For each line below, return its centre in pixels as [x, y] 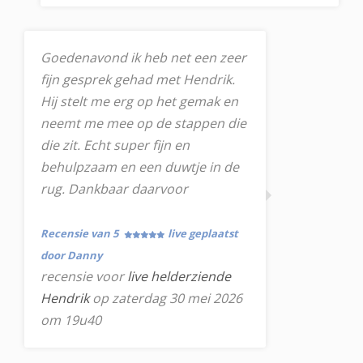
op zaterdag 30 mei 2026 [166, 298]
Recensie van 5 [81, 233]
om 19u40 [71, 320]
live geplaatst [203, 233]
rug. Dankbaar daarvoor [114, 189]
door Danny [71, 255]
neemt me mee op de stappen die [143, 123]
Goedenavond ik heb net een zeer [143, 58]
